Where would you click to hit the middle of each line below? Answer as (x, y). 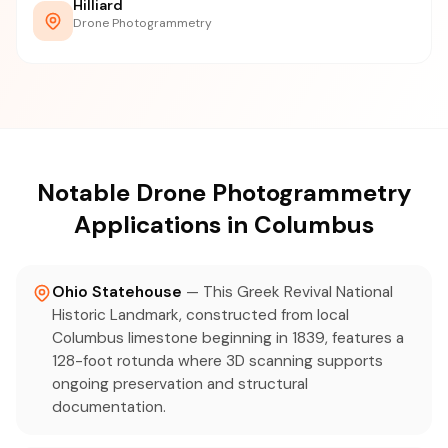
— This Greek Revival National (289, 292)
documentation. (109, 407)
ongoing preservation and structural (180, 384)
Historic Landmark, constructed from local (200, 315)
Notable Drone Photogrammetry (224, 192)
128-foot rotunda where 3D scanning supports (217, 361)
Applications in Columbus (224, 224)
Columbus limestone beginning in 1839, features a (228, 338)
